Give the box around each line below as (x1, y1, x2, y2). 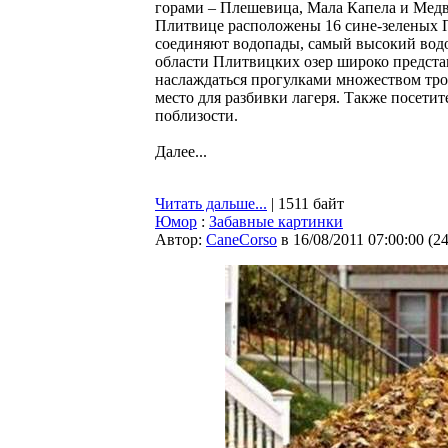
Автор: (155, 231, 206, 248)
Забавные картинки (209, 213, 343, 230)
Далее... (155, 143, 207, 160)
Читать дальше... (155, 195, 267, 212)
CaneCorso (206, 231, 277, 248)
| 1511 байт (267, 195, 344, 212)
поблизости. (155, 107, 238, 124)
